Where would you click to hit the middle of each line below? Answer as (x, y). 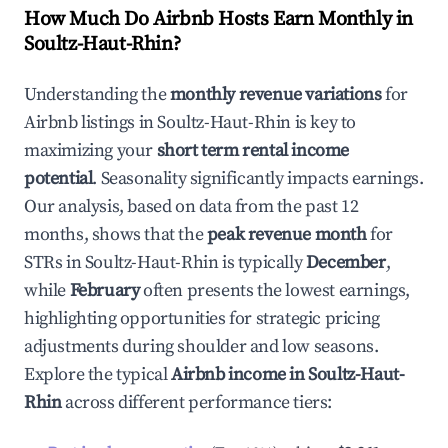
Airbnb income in (240, 374)
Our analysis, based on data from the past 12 (191, 206)
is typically (262, 262)
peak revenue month (286, 234)
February (104, 290)
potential (58, 178)
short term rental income (253, 150)
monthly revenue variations (275, 94)
